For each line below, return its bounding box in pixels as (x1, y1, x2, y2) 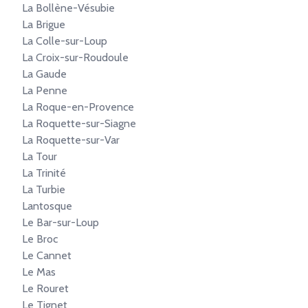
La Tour (22, 150, 57, 163)
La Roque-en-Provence (22, 100, 134, 113)
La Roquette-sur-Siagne (22, 117, 136, 130)
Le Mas (22, 265, 56, 278)
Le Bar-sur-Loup (22, 216, 99, 229)
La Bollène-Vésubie (22, 1, 115, 14)
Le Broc (22, 232, 58, 245)
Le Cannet (22, 249, 71, 262)
